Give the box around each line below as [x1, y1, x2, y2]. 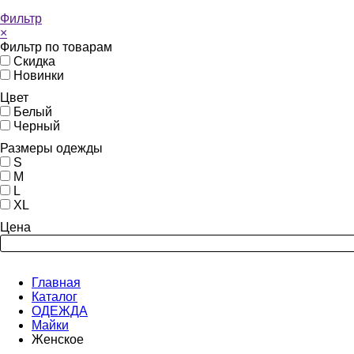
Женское [32, 333, 84, 346]
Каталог [32, 290, 77, 303]
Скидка [13, 55, 55, 68]
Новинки [13, 69, 64, 82]
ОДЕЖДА [32, 304, 88, 318]
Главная [32, 276, 81, 289]
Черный [13, 119, 60, 133]
